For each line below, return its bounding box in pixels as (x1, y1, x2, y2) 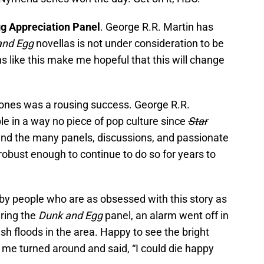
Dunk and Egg (38, 209, 103, 222)
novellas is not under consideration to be (34, 37, 224, 50)
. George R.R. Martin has (100, 21, 213, 34)
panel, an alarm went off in (103, 209, 229, 222)
